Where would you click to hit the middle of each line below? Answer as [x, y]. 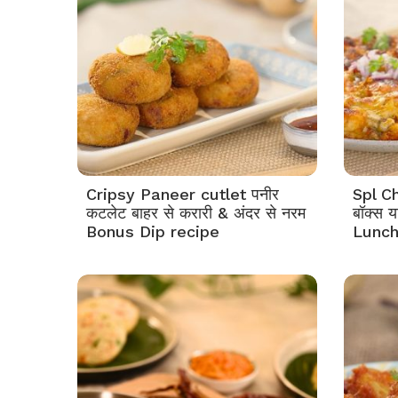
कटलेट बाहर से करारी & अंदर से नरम [196, 213]
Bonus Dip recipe [153, 231]
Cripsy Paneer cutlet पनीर [183, 194]
